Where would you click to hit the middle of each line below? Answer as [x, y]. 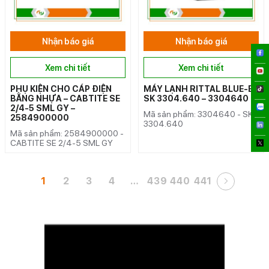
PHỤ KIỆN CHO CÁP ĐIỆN [61, 89]
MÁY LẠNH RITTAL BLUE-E [198, 89]
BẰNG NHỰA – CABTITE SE [65, 98]
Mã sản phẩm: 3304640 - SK [198, 114]
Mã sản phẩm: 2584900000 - [67, 133]
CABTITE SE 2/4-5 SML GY [62, 143]
